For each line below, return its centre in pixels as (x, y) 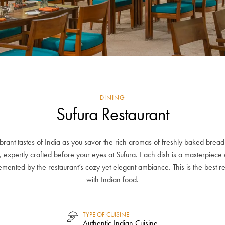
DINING (113, 98)
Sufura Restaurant (113, 114)
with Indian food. (113, 180)
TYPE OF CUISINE (106, 215)
